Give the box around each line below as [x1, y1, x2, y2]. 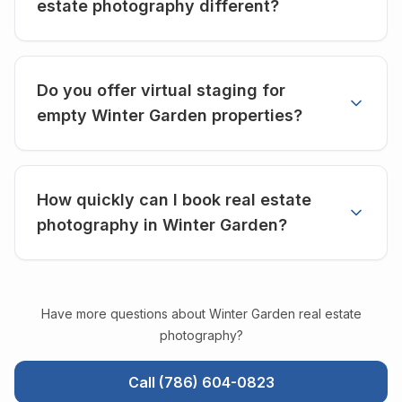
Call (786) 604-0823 [127, 372, 275, 391]
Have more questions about [40, 305, 209, 321]
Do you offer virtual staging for [37, 80, 285, 100]
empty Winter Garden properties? [37, 105, 302, 125]
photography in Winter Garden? [37, 214, 287, 234]
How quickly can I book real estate [37, 189, 311, 209]
